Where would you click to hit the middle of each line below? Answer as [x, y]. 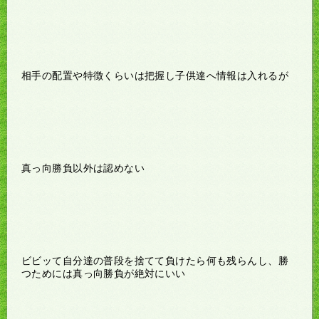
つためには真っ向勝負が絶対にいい [104, 273]
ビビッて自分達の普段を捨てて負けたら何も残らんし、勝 [155, 260]
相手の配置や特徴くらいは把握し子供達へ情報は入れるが [155, 75]
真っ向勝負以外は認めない [83, 168]
